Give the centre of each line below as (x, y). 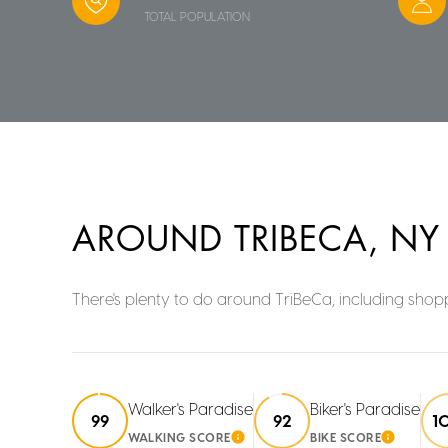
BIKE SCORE (345, 436)
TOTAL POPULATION (197, 15)
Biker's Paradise (365, 408)
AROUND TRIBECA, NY (256, 239)
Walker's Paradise (190, 408)
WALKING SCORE (179, 436)
